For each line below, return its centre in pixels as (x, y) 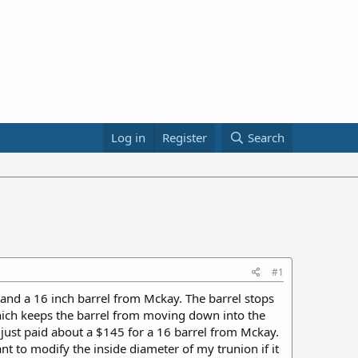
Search (266, 137)
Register (185, 137)
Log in (129, 137)
